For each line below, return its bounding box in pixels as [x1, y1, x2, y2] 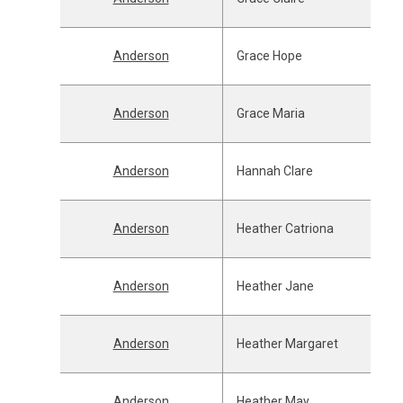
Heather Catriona [236, 221, 334, 236]
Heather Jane [236, 279, 314, 293]
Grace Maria [236, 106, 305, 121]
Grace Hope [236, 49, 302, 63]
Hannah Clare [236, 164, 313, 178]
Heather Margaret [236, 336, 338, 351]
